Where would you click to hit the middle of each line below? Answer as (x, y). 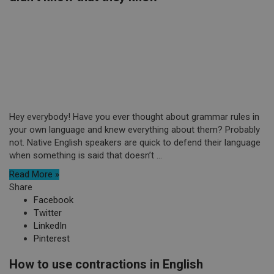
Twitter (48, 213)
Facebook (54, 200)
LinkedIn (50, 226)
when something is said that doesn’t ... (86, 155)
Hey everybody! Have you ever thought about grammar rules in (134, 117)
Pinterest (52, 239)
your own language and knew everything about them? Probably (135, 130)
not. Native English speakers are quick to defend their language (135, 143)
